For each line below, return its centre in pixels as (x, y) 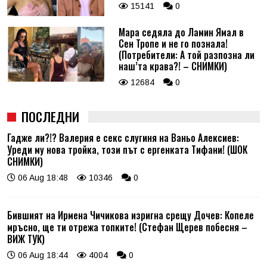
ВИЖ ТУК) (26, 239)
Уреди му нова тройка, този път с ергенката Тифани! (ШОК (127, 150)
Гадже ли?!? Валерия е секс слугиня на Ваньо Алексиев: (123, 138)
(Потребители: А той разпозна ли (186, 55)
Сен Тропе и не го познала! (173, 44)
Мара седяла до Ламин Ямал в (181, 32)
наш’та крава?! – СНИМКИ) (173, 66)
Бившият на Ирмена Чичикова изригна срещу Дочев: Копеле (131, 215)
